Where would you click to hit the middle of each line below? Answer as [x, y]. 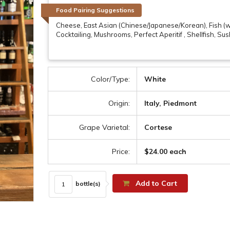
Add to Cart [155, 183]
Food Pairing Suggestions [95, 10]
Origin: [119, 103]
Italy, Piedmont [171, 103]
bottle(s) [87, 183]
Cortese [158, 127]
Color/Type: [111, 79]
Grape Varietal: [105, 127]
